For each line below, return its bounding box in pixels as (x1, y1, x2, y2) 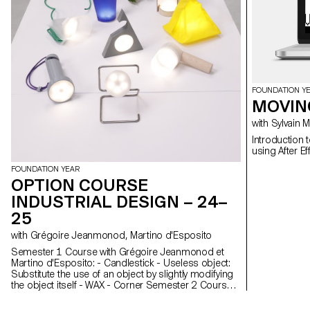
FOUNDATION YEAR (11, 165, 80, 174)
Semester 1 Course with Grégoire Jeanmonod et (11, 246, 224, 257)
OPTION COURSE (11, 175, 148, 195)
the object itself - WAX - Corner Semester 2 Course (11, 280, 146, 291)
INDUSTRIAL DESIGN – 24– (11, 192, 228, 212)
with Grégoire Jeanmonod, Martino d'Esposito (30, 230, 212, 241)
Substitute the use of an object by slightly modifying (11, 268, 234, 280)
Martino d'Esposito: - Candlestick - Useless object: (11, 257, 230, 268)
